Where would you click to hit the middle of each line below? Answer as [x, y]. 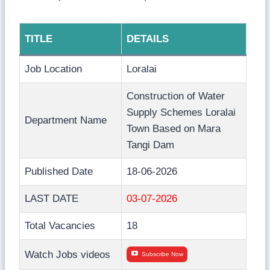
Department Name [66, 120]
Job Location [53, 69]
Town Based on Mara [174, 128]
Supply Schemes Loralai [181, 112]
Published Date [59, 171]
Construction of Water [176, 96]
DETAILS [148, 39]
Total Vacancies [60, 225]
